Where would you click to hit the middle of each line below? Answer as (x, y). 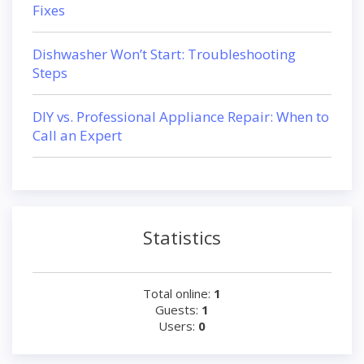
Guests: (178, 310)
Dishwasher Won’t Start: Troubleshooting (164, 54)
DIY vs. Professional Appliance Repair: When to (181, 117)
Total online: (178, 293)
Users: (178, 326)
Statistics (182, 237)
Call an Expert (77, 135)
